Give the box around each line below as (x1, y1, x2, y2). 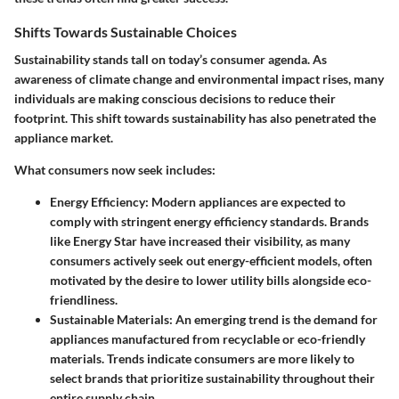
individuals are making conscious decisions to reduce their (14, 91, 336, 107)
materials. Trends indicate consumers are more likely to (50, 351, 354, 367)
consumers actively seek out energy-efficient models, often (50, 253, 372, 269)
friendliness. (50, 292, 118, 308)
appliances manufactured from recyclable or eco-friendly (50, 331, 365, 347)
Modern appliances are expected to (149, 194, 346, 210)
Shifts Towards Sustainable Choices (14, 23, 237, 41)
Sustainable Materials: (50, 312, 173, 328)
